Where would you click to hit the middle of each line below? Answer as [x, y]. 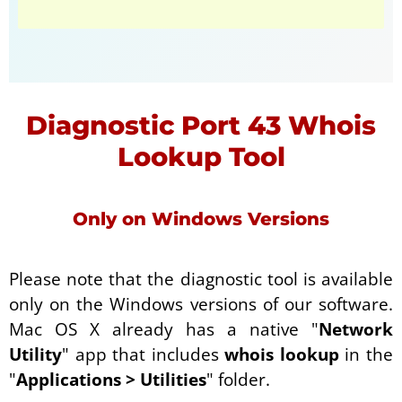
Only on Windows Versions [201, 218]
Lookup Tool [201, 156]
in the [366, 354]
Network [356, 329]
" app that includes [144, 354]
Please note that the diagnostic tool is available [201, 279]
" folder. [238, 379]
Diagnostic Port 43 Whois [201, 125]
